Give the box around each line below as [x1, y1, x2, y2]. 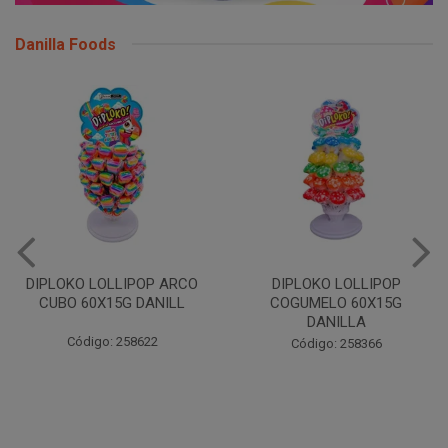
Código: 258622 [66, 333, 158, 349]
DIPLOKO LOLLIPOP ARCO [26, 274, 198, 293]
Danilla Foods [15, 34, 116, 54]
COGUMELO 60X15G [270, 293, 402, 312]
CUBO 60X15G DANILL [39, 293, 185, 312]
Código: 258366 [290, 335, 382, 351]
